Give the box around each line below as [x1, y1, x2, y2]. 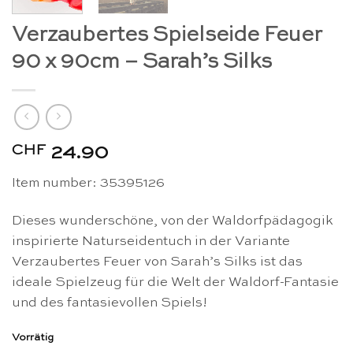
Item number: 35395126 [12, 176, 165, 191]
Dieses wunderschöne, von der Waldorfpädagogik [12, 214, 333, 228]
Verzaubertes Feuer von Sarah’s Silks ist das [12, 255, 303, 269]
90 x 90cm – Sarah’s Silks [12, 50, 272, 72]
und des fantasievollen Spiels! [12, 295, 206, 310]
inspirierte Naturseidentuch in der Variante [12, 234, 290, 248]
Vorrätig [12, 332, 54, 343]
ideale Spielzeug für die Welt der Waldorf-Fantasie [12, 275, 339, 289]
